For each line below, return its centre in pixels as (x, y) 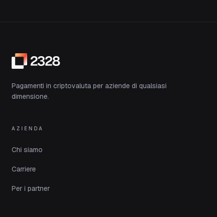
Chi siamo (27, 150)
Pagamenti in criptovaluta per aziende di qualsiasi (89, 86)
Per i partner (31, 188)
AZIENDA (28, 129)
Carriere (24, 169)
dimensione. (30, 96)
